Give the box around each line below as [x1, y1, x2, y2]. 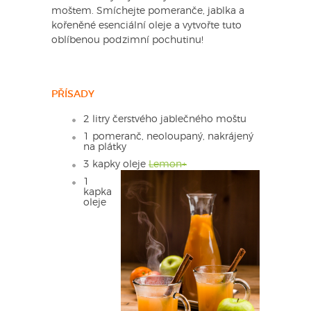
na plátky [83, 142, 126, 152]
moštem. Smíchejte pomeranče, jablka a [51, 6, 244, 16]
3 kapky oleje [83, 159, 149, 169]
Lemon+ [149, 159, 187, 169]
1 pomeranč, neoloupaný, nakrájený [83, 131, 253, 142]
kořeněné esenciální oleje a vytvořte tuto [51, 20, 242, 31]
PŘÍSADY [51, 89, 94, 99]
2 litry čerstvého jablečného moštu [83, 114, 246, 124]
